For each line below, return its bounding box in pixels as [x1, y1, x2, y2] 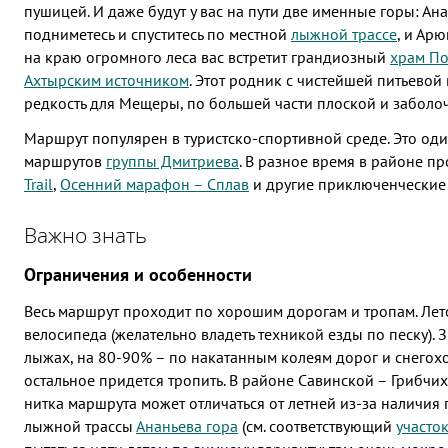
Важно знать [24, 221, 147, 250]
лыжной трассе [291, 24, 397, 45]
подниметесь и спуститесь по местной [24, 24, 291, 45]
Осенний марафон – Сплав [60, 174, 249, 195]
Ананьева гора [136, 416, 238, 437]
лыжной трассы [24, 416, 136, 437]
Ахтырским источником [24, 70, 189, 91]
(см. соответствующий [238, 416, 396, 437]
